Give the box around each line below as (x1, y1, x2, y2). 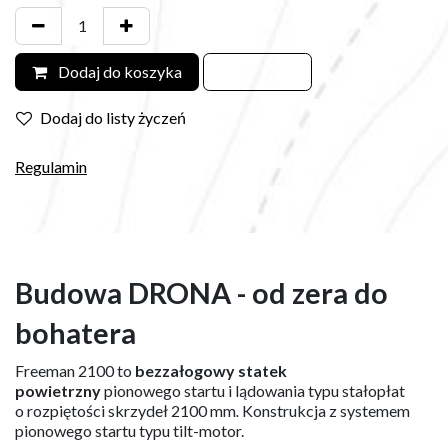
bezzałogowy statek (135, 360, 287, 380)
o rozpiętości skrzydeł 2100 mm (15, 400, 236, 420)
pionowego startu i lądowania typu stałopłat (104, 380, 405, 400)
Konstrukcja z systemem (242, 400, 410, 420)
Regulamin (15, 156, 87, 176)
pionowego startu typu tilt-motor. (15, 420, 244, 440)
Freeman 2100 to (15, 360, 135, 380)
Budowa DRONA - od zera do (15, 275, 388, 310)
